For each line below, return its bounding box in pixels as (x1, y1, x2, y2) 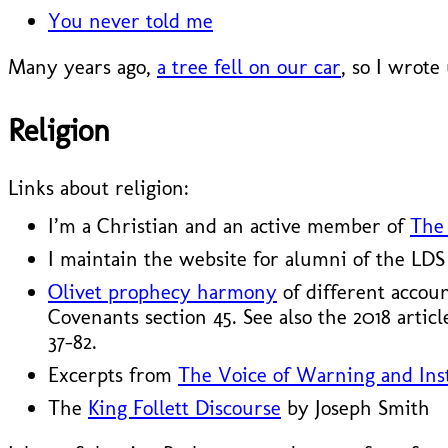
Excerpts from (48, 362, 178, 388)
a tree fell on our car (157, 53, 341, 79)
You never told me (48, 7, 213, 33)
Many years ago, (8, 53, 157, 79)
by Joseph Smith (281, 395, 430, 421)
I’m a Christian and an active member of (48, 213, 410, 239)
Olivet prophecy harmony (48, 279, 277, 305)
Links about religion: (8, 175, 189, 201)
